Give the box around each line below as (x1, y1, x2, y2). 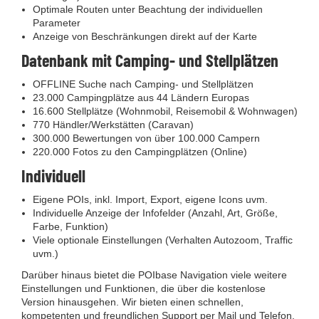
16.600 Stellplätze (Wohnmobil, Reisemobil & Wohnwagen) (33, 105, 298, 117)
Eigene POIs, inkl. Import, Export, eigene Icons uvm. (33, 194, 268, 205)
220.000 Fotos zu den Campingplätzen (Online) (33, 146, 247, 157)
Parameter (33, 17, 80, 28)
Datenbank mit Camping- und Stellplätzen (21, 50, 278, 70)
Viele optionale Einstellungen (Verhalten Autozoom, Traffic (33, 234, 293, 246)
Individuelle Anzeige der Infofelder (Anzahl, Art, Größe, (33, 207, 278, 219)
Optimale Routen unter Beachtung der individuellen (33, 4, 263, 15)
